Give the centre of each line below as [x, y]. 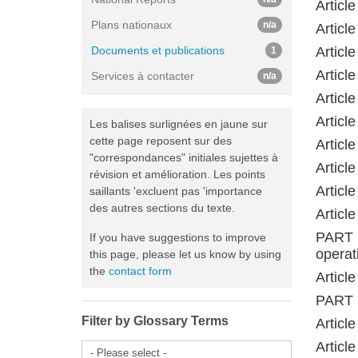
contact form [140, 271]
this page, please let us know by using [185, 254]
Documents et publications [158, 50]
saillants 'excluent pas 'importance [176, 191]
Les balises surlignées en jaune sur [179, 124]
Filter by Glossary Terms [155, 321]
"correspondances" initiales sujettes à [184, 157]
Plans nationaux [131, 25]
